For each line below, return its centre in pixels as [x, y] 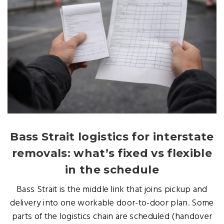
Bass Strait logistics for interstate [112, 137]
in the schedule [112, 170]
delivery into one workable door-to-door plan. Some [112, 203]
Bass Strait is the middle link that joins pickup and [112, 190]
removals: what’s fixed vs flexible [112, 153]
